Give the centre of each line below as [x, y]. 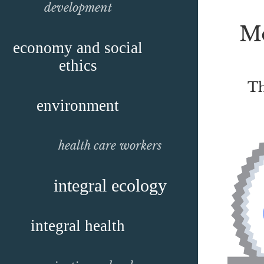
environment [78, 105]
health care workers [110, 146]
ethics [78, 65]
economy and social [78, 48]
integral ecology [110, 185]
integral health [78, 226]
